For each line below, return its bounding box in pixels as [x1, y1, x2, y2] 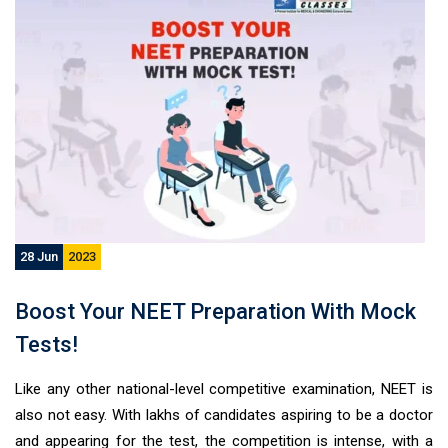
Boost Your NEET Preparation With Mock [15, 299, 416, 324]
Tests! [15, 332, 78, 357]
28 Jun [20, 249, 58, 264]
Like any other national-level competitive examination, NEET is [15, 380, 433, 398]
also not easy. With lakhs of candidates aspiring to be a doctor [15, 406, 433, 424]
